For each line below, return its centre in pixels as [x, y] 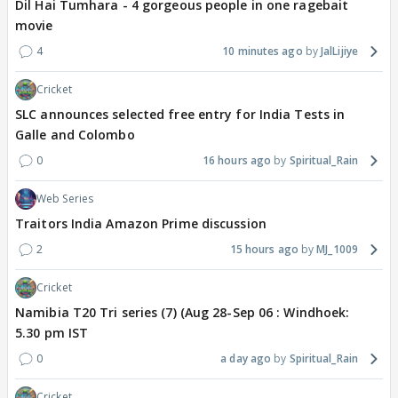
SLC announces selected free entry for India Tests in [180, 115]
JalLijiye [339, 52]
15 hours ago [264, 250]
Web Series [65, 199]
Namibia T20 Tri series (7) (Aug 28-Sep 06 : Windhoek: [183, 313]
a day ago [246, 359]
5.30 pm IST [52, 333]
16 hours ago [237, 161]
